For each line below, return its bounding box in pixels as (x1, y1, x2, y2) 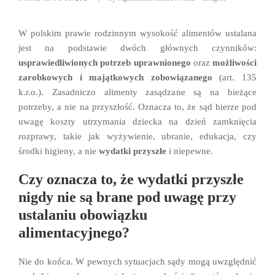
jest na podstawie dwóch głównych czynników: (18, 43, 257, 53)
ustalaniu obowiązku (18, 207, 147, 223)
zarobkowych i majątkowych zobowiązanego (18, 72, 212, 83)
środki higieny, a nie (18, 146, 99, 157)
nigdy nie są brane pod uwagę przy (18, 189, 236, 206)
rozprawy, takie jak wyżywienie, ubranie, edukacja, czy (18, 131, 257, 142)
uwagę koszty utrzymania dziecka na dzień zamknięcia (18, 117, 257, 127)
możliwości (212, 58, 257, 68)
